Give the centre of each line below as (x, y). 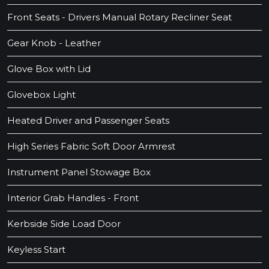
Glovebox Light (41, 95)
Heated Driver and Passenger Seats (88, 121)
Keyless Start (36, 250)
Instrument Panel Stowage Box (79, 172)
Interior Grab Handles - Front (73, 198)
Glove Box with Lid (49, 69)
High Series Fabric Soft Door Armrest (91, 147)
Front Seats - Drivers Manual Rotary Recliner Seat (119, 17)
